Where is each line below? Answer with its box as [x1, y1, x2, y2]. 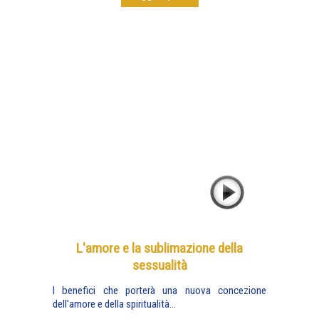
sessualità [132, 257, 187, 273]
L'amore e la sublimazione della [76, 240, 243, 256]
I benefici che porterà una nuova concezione [53, 284, 266, 297]
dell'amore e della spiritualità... [53, 298, 176, 310]
